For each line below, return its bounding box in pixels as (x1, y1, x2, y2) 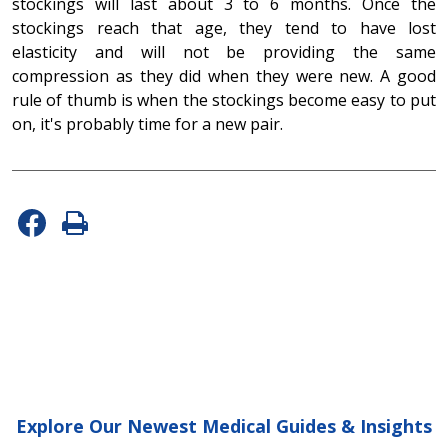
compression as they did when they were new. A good (12, 64, 436, 87)
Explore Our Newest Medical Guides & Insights (16, 413, 432, 438)
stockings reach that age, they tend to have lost (12, 16, 436, 39)
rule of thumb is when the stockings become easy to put (12, 88, 436, 111)
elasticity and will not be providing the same (12, 40, 436, 63)
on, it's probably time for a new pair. (12, 112, 283, 135)
